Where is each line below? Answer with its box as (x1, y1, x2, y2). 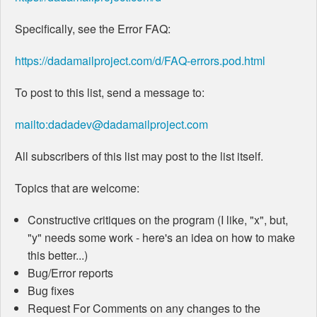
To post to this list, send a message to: (15, 84, 204, 101)
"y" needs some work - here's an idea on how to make (27, 229, 295, 246)
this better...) (27, 247, 88, 264)
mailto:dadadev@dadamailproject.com (15, 116, 208, 133)
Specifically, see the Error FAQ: (15, 21, 171, 38)
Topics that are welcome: (15, 180, 139, 197)
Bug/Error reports (27, 265, 113, 282)
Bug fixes (27, 282, 74, 299)
